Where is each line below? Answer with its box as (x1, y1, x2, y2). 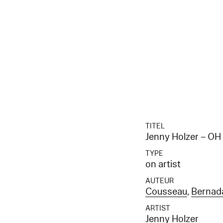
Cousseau (145, 185, 188, 198)
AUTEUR (145, 176, 174, 186)
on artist (145, 157, 181, 171)
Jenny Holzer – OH (145, 130, 222, 143)
